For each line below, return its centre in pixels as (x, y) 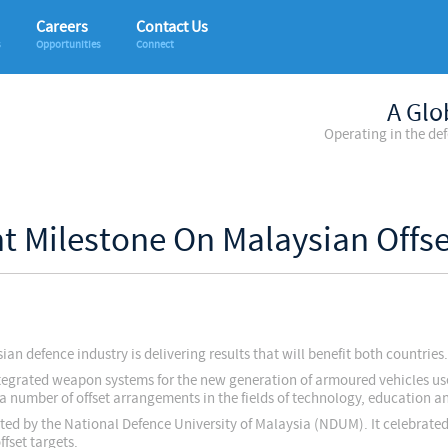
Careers (62, 27)
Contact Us (172, 27)
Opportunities (68, 45)
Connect (155, 45)
